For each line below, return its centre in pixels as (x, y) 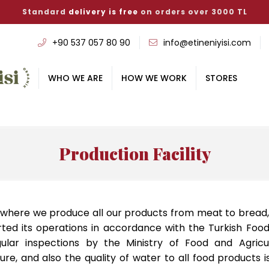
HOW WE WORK (154, 78)
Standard (45, 12)
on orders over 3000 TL (193, 12)
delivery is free (103, 12)
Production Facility (134, 153)
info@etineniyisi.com (207, 43)
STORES (222, 78)
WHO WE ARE (76, 78)
